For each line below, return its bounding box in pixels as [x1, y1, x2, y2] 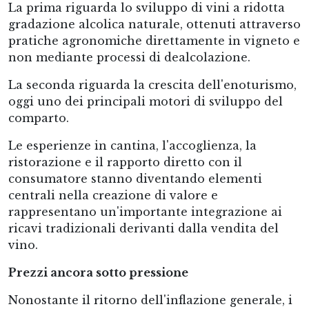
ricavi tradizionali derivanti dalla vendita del [8, 221, 279, 235]
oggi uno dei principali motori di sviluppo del [8, 94, 283, 108]
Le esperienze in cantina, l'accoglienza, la [8, 139, 257, 152]
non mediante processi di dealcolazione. [8, 50, 250, 64]
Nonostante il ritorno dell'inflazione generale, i [8, 293, 292, 307]
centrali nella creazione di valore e [8, 188, 218, 202]
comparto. [8, 111, 69, 125]
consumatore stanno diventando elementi [8, 172, 262, 186]
